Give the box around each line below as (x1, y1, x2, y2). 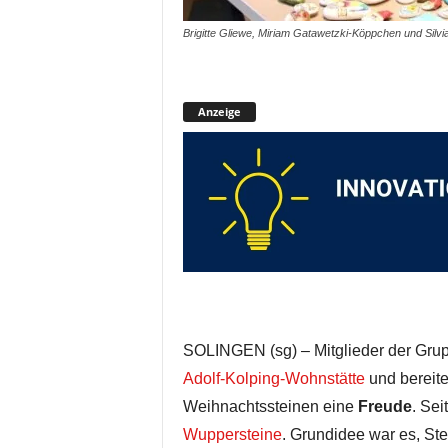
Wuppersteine (182, 426, 282, 443)
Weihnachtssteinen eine (182, 398, 358, 415)
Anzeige (197, 104, 241, 119)
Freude (357, 398, 412, 415)
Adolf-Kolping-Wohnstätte (182, 370, 365, 387)
